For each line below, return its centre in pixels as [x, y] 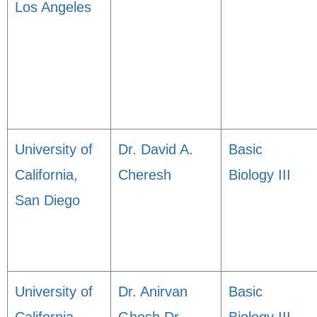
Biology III [260, 175]
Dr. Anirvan [153, 292]
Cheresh [145, 175]
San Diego [47, 200]
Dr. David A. [156, 149]
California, [46, 175]
